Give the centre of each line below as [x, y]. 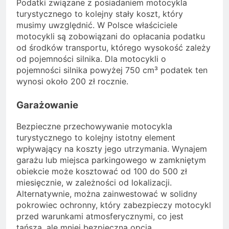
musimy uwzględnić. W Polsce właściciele [97, 25]
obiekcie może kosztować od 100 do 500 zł [102, 171]
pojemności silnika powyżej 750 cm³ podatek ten [112, 70]
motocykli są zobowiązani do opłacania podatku [111, 37]
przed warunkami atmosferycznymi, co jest [100, 216]
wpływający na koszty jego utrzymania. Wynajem [112, 149]
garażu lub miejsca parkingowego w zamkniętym [111, 160]
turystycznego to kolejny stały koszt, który [100, 14]
